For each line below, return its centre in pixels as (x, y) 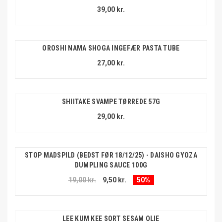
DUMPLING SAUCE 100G (111, 165)
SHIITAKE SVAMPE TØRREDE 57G (111, 102)
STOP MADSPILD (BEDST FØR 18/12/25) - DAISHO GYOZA (111, 155)
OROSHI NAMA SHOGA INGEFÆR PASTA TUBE (111, 48)
